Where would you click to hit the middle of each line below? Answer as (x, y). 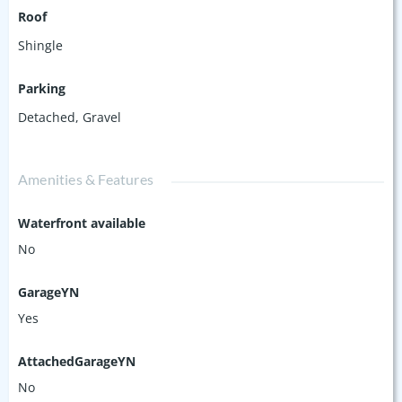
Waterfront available (82, 223)
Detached (47, 117)
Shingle (40, 45)
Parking (42, 88)
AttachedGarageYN (77, 361)
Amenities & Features (86, 179)
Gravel (102, 117)
